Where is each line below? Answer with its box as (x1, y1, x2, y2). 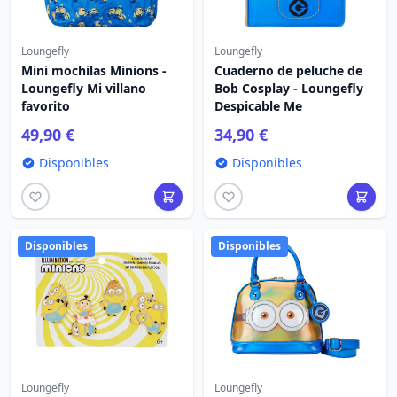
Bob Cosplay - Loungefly (214, 80, 363, 97)
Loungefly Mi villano (21, 80, 146, 97)
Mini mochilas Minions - (21, 62, 167, 79)
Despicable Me (214, 97, 302, 114)
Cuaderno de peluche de (214, 62, 362, 79)
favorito (21, 97, 70, 114)
